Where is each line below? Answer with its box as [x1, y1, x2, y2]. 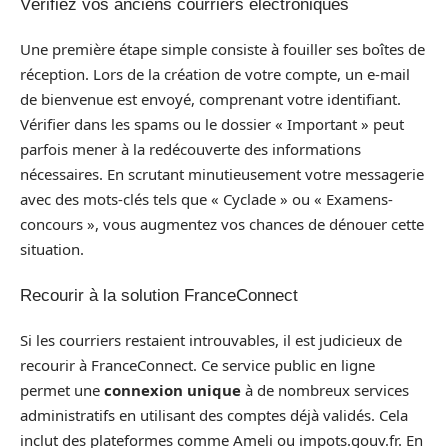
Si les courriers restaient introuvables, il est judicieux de [20, 330, 402, 350]
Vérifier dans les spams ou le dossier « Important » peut [20, 114, 404, 134]
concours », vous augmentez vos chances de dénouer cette [20, 214, 424, 234]
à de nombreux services [241, 380, 409, 400]
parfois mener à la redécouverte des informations [20, 139, 361, 159]
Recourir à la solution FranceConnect [20, 285, 298, 305]
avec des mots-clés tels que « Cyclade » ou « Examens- [20, 189, 393, 209]
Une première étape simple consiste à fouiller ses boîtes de [20, 39, 425, 59]
